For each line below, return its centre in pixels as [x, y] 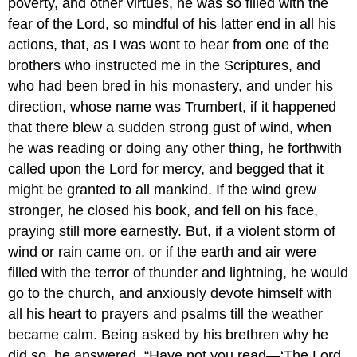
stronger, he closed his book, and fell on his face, [163, 210]
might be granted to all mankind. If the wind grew [163, 189]
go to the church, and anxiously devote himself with [171, 293]
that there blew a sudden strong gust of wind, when [170, 127]
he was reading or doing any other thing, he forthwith [175, 148]
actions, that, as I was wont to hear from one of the [169, 44]
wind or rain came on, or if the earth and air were [163, 251]
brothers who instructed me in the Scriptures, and [165, 65]
